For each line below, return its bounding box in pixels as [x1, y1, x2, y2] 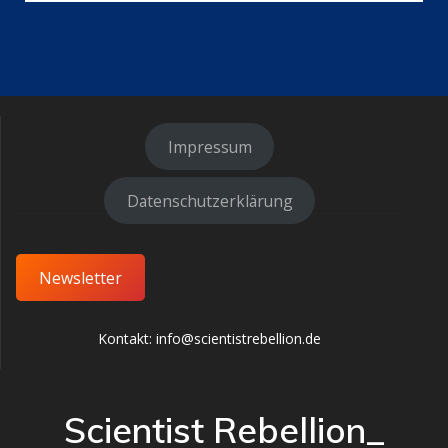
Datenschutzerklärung [126, 189, 293, 211]
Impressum [167, 135, 252, 157]
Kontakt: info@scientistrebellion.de [98, 329, 321, 348]
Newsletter [38, 266, 122, 288]
